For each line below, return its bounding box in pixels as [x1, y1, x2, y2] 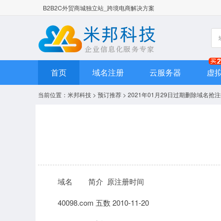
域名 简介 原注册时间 [58, 176, 144, 186]
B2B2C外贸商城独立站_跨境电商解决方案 [43, 3, 154, 12]
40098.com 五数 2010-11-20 [58, 197, 149, 208]
